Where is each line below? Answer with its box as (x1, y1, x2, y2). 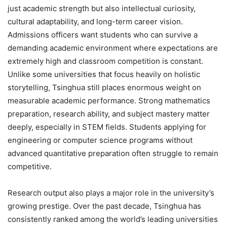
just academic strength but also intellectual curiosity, (8, 3, 196, 13)
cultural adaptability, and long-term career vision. (8, 16, 183, 26)
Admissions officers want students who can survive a (8, 29, 198, 40)
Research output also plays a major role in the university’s (8, 187, 214, 198)
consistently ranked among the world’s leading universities (8, 214, 218, 224)
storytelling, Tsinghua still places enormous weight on (8, 82, 201, 92)
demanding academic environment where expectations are (8, 43, 218, 53)
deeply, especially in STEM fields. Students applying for (8, 122, 206, 132)
